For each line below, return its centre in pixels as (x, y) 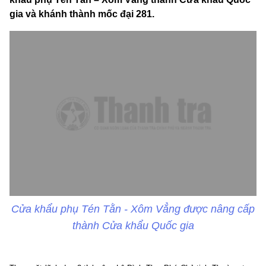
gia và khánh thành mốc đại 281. (82, 14)
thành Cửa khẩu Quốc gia (133, 225)
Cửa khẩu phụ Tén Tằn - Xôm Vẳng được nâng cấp (133, 209)
